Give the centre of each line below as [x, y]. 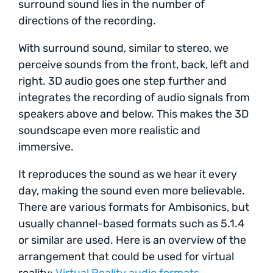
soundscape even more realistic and [109, 130]
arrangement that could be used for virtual [126, 256]
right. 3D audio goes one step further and [122, 81]
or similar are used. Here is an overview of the [132, 240]
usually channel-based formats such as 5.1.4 [131, 223]
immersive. [46, 147]
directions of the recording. [87, 20]
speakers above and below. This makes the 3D [133, 114]
